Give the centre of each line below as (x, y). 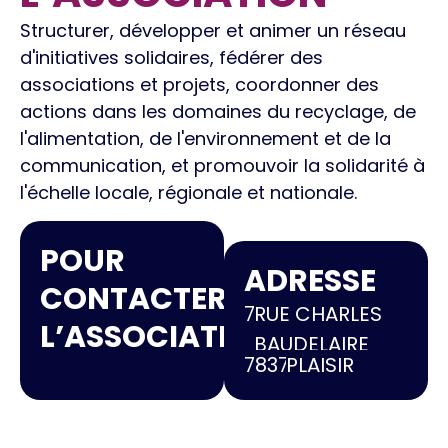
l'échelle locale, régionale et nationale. (188, 192)
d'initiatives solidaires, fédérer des (171, 57)
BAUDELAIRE (312, 344)
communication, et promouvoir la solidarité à (222, 165)
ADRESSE (310, 281)
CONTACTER (133, 299)
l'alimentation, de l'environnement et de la (205, 138)
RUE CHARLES (318, 314)
